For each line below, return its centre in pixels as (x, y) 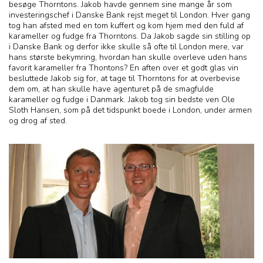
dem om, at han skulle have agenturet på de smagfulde (111, 89)
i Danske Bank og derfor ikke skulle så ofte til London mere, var (126, 47)
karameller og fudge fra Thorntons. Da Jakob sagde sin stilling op (130, 36)
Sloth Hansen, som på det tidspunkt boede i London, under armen (130, 110)
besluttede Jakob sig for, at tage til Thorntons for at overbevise (124, 79)
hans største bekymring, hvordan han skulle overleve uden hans (128, 58)
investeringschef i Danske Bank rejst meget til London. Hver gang (129, 15)
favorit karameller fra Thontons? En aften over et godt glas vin (124, 68)
